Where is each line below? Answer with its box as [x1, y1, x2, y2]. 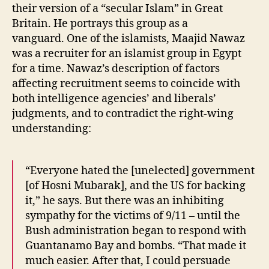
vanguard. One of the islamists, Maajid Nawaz [12, 32, 245, 46]
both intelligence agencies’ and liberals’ [12, 92, 216, 106]
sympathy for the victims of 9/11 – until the [25, 209, 240, 223]
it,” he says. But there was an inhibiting [25, 194, 224, 208]
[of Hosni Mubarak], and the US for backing [25, 179, 246, 193]
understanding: [12, 122, 91, 136]
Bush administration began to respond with [25, 224, 246, 238]
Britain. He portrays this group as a [12, 17, 188, 31]
